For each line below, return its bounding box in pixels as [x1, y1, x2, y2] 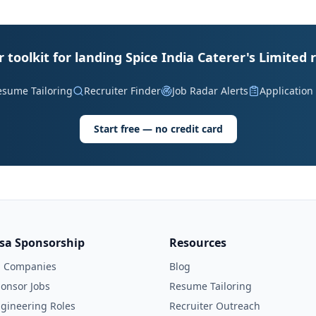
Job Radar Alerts [171, 84, 248, 97]
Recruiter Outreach [169, 299, 260, 312]
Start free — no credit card [93, 122, 223, 135]
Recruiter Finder [83, 84, 161, 97]
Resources [169, 235, 226, 250]
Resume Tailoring [169, 279, 252, 293]
